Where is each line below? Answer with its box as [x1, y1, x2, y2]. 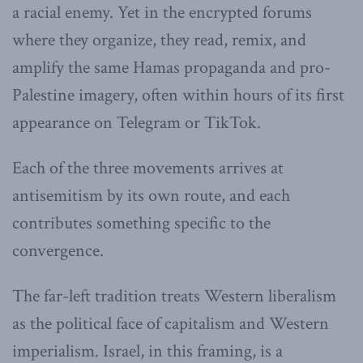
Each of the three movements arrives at [12, 156, 284, 180]
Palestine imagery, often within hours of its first [12, 83, 344, 107]
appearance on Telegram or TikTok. [12, 110, 261, 135]
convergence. [12, 238, 104, 263]
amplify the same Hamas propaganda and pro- [12, 55, 331, 79]
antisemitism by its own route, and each [12, 183, 290, 207]
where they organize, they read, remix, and [12, 28, 306, 52]
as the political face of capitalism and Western [12, 311, 329, 335]
